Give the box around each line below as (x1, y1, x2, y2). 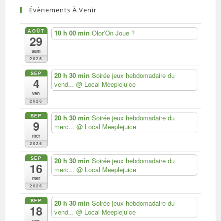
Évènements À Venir (29, 5, 97, 14)
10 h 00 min (54, 28, 92, 38)
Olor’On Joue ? (91, 28, 135, 38)
